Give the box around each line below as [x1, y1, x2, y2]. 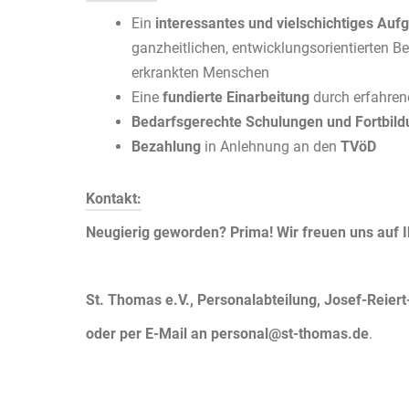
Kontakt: [86, 190, 142, 207]
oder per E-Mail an [86, 325, 211, 342]
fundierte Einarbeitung [163, 89, 309, 106]
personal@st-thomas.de [211, 325, 369, 342]
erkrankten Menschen [131, 64, 269, 81]
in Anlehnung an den [204, 138, 341, 155]
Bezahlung [131, 138, 204, 155]
